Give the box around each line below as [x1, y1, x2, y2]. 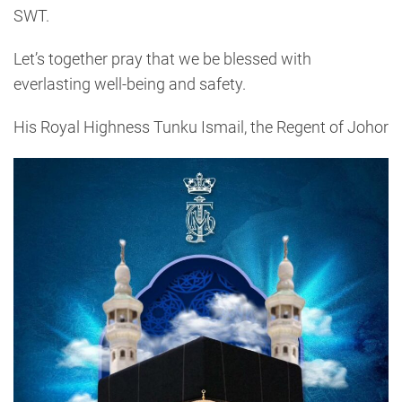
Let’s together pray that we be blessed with [13, 48, 311, 68]
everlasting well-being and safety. [13, 74, 246, 93]
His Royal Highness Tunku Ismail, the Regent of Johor [13, 117, 389, 136]
